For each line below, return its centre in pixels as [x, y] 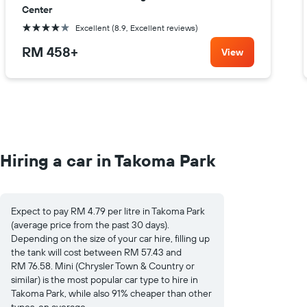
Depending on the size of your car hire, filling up [110, 239]
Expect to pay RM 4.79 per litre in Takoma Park [108, 211]
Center [37, 10]
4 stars [33, 27]
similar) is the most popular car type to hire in [105, 280]
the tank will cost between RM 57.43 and [96, 253]
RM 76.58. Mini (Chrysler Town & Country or [103, 266]
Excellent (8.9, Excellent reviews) [137, 28]
